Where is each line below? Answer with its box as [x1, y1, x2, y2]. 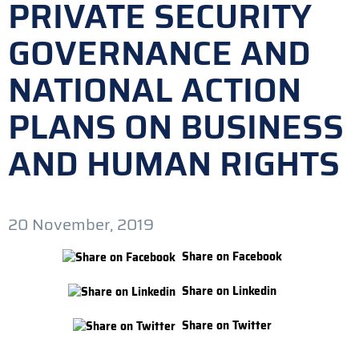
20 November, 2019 [8, 212, 154, 237]
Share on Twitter [182, 316, 272, 334]
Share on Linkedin [182, 281, 276, 300]
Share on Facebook [182, 248, 282, 265]
